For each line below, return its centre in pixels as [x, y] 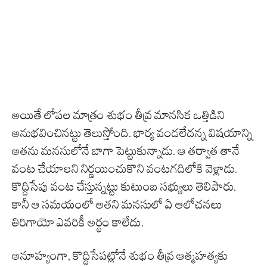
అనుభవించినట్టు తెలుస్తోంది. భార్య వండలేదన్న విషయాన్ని [132, 133]
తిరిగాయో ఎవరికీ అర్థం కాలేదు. [78, 223]
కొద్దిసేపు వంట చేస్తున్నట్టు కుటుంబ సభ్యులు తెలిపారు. [124, 187]
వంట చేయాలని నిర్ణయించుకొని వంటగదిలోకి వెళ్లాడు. [125, 169]
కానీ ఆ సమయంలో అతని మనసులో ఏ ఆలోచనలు [117, 205]
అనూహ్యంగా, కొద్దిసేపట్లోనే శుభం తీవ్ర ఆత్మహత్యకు [120, 256]
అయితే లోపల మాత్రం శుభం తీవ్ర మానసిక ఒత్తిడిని [118, 115]
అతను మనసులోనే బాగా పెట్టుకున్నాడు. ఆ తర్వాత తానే [126, 151]
